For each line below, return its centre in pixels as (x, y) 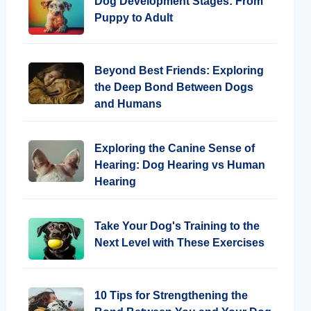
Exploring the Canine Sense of (175, 148)
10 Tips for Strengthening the (171, 295)
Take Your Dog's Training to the (177, 226)
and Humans (128, 104)
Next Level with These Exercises (179, 243)
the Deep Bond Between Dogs (174, 87)
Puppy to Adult (134, 18)
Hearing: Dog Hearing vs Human (180, 165)
